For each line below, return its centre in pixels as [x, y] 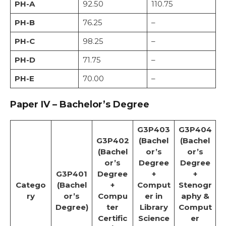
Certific [112, 218]
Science [154, 218]
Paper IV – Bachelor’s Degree [80, 105]
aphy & [195, 196]
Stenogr [195, 185]
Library [154, 207]
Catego [31, 185]
